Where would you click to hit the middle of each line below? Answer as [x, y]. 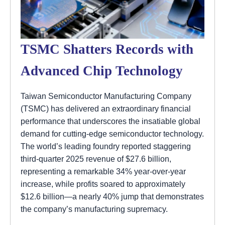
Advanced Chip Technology [102, 71]
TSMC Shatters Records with [107, 49]
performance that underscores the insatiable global [110, 121]
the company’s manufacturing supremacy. [94, 209]
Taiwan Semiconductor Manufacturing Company [106, 96]
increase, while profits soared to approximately [103, 184]
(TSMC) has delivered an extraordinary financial [106, 108]
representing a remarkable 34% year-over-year [103, 171]
